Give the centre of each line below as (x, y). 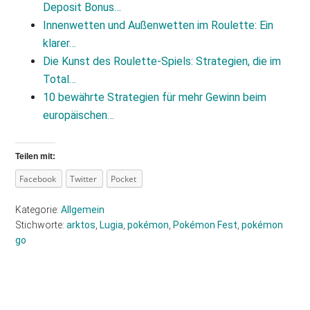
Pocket (124, 179)
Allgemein (83, 210)
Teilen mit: (36, 156)
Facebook (38, 179)
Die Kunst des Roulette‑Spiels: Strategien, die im (162, 61)
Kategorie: (38, 210)
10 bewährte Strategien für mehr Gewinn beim (155, 97)
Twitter (84, 179)
